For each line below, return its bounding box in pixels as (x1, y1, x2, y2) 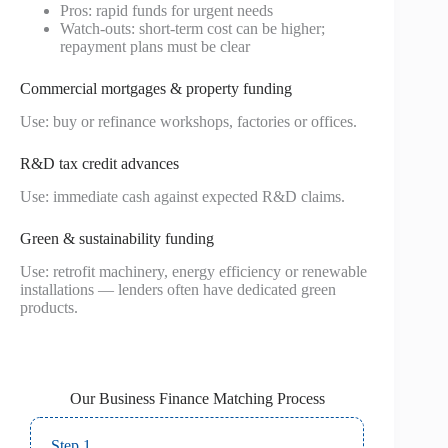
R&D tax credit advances (20, 155, 179, 173)
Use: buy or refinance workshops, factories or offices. (20, 113, 357, 131)
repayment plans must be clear (60, 38, 250, 56)
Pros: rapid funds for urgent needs (60, 2, 273, 20)
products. (20, 298, 78, 316)
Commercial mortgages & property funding (20, 80, 292, 98)
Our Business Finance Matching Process (69, 389, 325, 407)
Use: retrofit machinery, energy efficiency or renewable (20, 262, 367, 280)
